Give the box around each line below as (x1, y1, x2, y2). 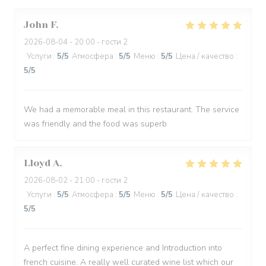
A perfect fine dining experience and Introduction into (24, 242, 222, 254)
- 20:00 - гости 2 (68, 37, 128, 47)
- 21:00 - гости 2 (68, 175, 128, 186)
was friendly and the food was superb (24, 118, 167, 129)
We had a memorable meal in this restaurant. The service (24, 104, 239, 115)
